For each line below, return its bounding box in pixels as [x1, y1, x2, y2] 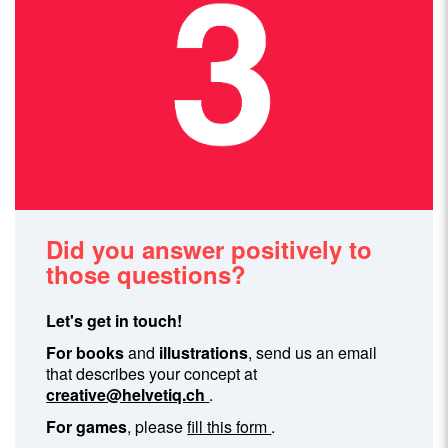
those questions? [46, 256, 247, 291]
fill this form [187, 414, 272, 438]
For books [46, 340, 125, 364]
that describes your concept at [46, 361, 258, 385]
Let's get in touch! [46, 308, 183, 332]
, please [127, 414, 188, 438]
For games [46, 414, 128, 438]
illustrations [159, 340, 249, 364]
